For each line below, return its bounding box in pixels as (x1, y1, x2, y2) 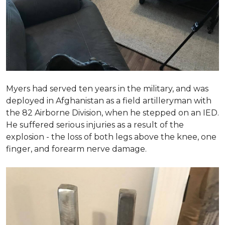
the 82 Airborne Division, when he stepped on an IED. (6, 107, 219, 118)
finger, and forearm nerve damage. (6, 144, 147, 154)
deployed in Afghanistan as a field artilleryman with (6, 95, 211, 105)
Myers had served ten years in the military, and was (6, 83, 208, 93)
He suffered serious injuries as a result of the (6, 120, 184, 130)
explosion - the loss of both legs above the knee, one (6, 132, 216, 142)
